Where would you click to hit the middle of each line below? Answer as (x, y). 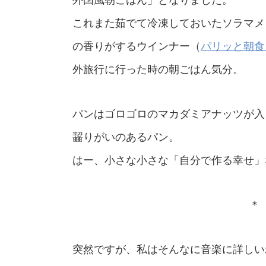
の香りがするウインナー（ (137, 46)
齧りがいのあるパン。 (126, 137)
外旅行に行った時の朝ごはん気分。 (158, 69)
